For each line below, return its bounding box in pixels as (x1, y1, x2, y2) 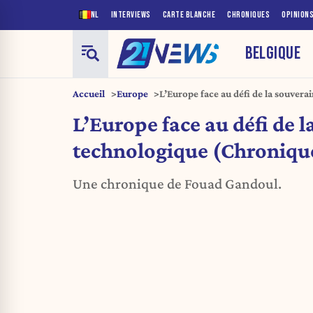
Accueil (73, 87, 105, 99)
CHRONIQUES (227, 9, 270, 20)
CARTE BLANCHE (162, 9, 215, 20)
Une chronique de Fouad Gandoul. (73, 175, 282, 193)
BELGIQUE (245, 42, 301, 64)
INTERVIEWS (110, 9, 151, 20)
